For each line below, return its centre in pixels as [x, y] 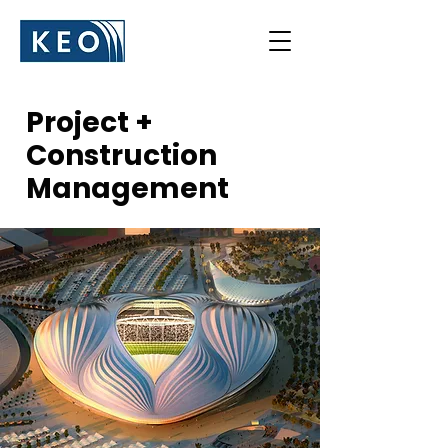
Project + [89, 122]
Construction [121, 155]
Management [127, 188]
